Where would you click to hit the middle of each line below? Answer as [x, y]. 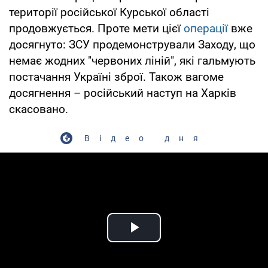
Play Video [177, 241]
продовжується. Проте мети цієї [96, 28]
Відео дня [146, 138]
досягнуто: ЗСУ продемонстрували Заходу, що [132, 44]
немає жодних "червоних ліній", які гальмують [132, 60]
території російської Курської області [109, 12]
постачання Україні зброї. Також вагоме [116, 77]
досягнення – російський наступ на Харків [123, 93]
